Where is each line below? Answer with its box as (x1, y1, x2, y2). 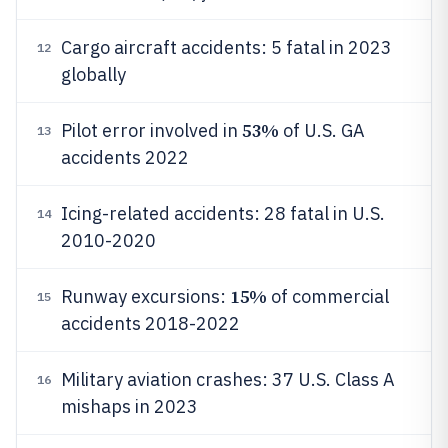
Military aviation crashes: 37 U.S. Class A (61, 368, 395, 391)
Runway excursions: (61, 285, 230, 308)
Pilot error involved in (61, 119, 242, 142)
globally (61, 63, 126, 86)
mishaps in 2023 (61, 395, 198, 418)
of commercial (266, 285, 389, 308)
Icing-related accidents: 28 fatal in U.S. (61, 202, 385, 225)
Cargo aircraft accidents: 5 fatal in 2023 (61, 36, 392, 59)
